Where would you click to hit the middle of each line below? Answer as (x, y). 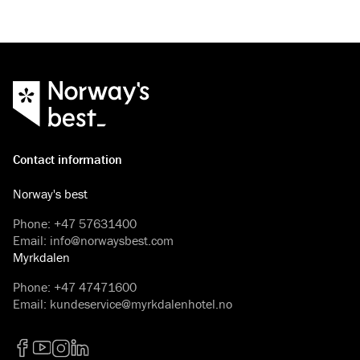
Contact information (67, 159)
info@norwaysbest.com (112, 240)
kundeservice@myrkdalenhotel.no (141, 303)
